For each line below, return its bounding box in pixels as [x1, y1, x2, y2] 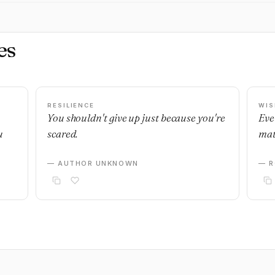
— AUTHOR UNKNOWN [47, 159, 139, 168]
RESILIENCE [47, 102, 95, 109]
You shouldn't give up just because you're [47, 111, 225, 124]
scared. [47, 127, 78, 140]
